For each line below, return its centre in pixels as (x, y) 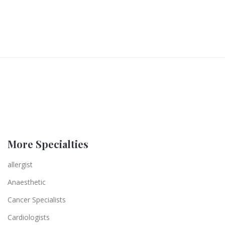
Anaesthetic (27, 182)
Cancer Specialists (37, 199)
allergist (20, 164)
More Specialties (48, 144)
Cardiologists (29, 217)
